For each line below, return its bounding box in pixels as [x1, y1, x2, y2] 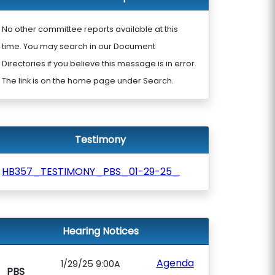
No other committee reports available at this [2, 24, 178, 34]
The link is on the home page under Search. [2, 76, 174, 86]
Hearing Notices [62, 224, 139, 238]
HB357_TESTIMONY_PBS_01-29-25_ [2, 165, 180, 179]
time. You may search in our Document [2, 41, 155, 52]
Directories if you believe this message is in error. [2, 58, 196, 69]
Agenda [156, 256, 194, 270]
